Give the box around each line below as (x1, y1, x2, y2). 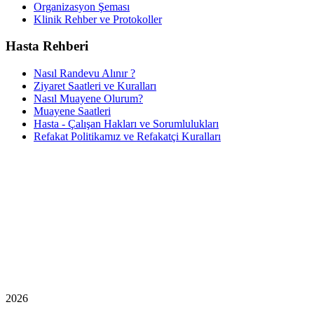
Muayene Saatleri (34, 105, 111, 117)
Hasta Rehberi (6, 39, 88, 54)
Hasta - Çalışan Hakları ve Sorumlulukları (34, 118, 219, 130)
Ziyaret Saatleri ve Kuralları (34, 80, 156, 92)
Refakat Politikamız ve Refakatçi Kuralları (34, 130, 221, 142)
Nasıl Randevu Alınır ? (34, 67, 135, 79)
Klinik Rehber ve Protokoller (34, 13, 162, 25)
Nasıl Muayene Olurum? (34, 93, 143, 104)
